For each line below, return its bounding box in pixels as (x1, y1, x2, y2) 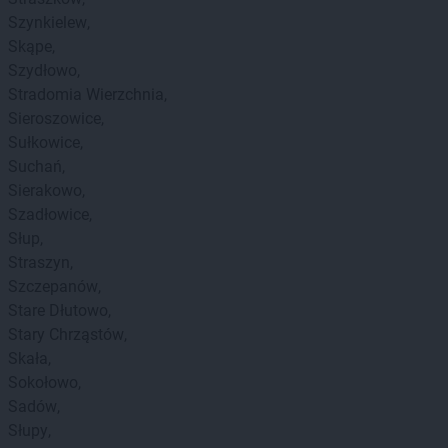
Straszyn (8, 253, 70, 272)
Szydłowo (8, 61, 77, 80)
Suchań (8, 157, 62, 176)
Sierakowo (8, 181, 82, 200)
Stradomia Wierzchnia (8, 85, 164, 104)
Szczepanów (8, 277, 98, 296)
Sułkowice (8, 133, 80, 152)
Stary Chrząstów (8, 325, 124, 344)
